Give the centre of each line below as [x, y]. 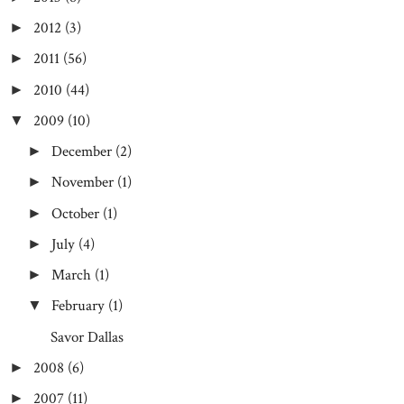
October [76, 213]
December [82, 151]
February [78, 306]
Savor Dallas [87, 337]
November [83, 183]
